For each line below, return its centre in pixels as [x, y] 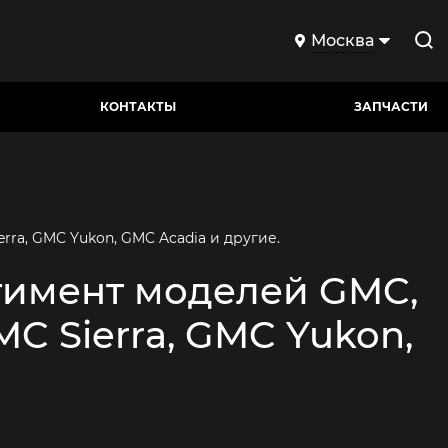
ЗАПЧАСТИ [391, 106]
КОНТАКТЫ [138, 106]
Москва [342, 40]
